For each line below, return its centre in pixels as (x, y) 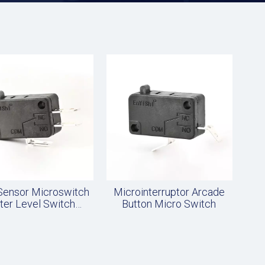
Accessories (30, 216)
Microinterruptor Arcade (169, 192)
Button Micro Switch (169, 204)
